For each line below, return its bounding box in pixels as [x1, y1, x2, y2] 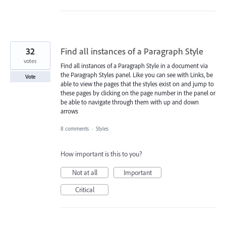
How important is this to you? [61, 149, 142, 158]
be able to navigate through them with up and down [61, 98, 199, 106]
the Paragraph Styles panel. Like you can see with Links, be [61, 71, 213, 79]
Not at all [72, 167, 97, 177]
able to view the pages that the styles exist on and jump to [61, 80, 214, 88]
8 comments [61, 125, 89, 132]
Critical [75, 185, 94, 194]
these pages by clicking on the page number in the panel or [61, 89, 215, 97]
